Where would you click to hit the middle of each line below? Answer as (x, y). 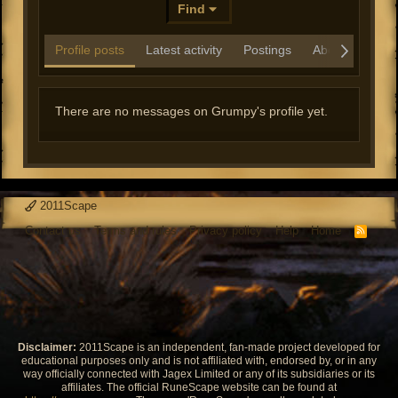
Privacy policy (226, 231)
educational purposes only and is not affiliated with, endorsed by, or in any (199, 361)
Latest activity (184, 50)
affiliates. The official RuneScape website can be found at (199, 387)
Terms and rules (135, 231)
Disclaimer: (47, 347)
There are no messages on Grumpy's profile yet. (191, 111)
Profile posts (90, 50)
